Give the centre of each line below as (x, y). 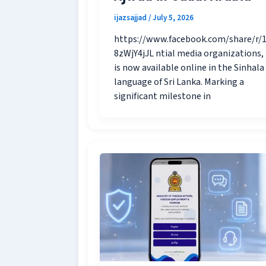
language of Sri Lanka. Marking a (179, 82)
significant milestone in (162, 96)
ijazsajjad (131, 18)
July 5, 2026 (173, 18)
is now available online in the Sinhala (189, 68)
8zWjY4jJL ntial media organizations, (189, 54)
